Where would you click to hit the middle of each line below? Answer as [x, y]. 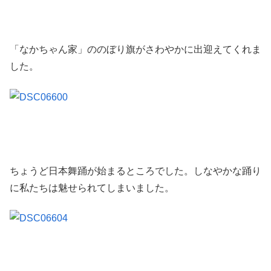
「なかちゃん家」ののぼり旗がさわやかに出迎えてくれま [135, 50]
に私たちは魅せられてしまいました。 [92, 188]
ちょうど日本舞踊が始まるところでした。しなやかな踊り [135, 171]
